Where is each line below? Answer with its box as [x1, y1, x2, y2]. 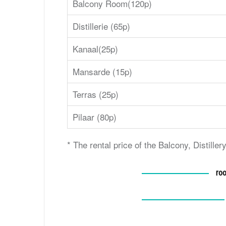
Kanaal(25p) [73, 42, 118, 55]
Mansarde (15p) [73, 65, 132, 78]
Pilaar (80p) [73, 110, 117, 123]
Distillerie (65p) [73, 19, 130, 32]
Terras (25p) [73, 87, 119, 100]
